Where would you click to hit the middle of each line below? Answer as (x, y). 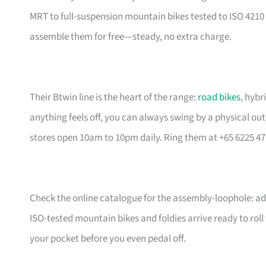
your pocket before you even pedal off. (108, 239)
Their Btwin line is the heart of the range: (114, 98)
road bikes (219, 98)
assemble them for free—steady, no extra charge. (131, 37)
